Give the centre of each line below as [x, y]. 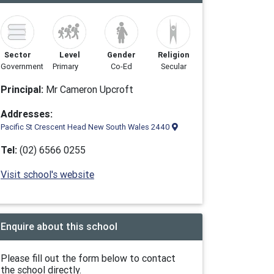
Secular [173, 66]
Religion [173, 55]
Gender [121, 55]
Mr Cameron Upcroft [88, 89]
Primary [65, 66]
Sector [17, 55]
